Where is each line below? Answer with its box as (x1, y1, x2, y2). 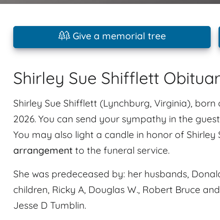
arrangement (13, 144, 73, 156)
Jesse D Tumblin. (13, 199, 86, 211)
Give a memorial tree (70, 30, 166, 42)
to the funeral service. (73, 144, 169, 156)
